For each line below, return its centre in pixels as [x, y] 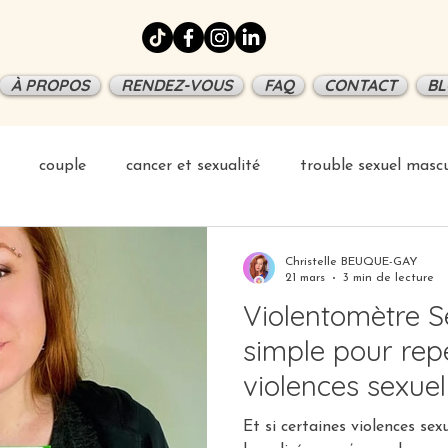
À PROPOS [50, 85]
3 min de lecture [388, 277]
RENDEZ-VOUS [176, 85]
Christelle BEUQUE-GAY [351, 262]
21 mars [305, 277]
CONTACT [360, 85]
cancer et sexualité [193, 166]
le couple [299, 421]
